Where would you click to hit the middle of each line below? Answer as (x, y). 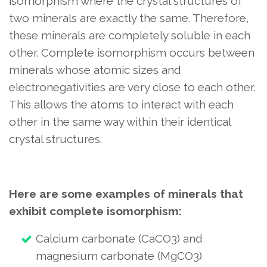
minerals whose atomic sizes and (95, 70)
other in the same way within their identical (120, 122)
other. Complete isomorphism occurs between (132, 52)
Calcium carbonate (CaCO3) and (119, 238)
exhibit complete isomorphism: (95, 211)
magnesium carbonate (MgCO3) (119, 256)
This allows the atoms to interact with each (121, 104)
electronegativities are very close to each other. (132, 87)
